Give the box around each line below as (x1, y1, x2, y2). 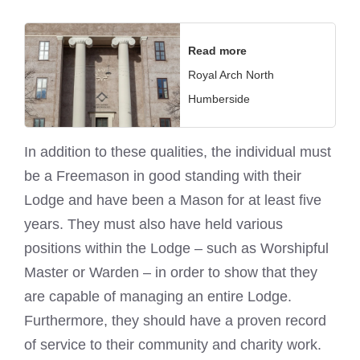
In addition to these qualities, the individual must (24, 143, 331, 160)
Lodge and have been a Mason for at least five (24, 191, 321, 208)
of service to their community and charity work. (24, 336, 321, 353)
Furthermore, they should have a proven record (24, 312, 326, 329)
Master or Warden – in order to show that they (24, 264, 317, 280)
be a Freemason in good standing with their (24, 167, 301, 184)
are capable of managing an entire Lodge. (24, 288, 292, 305)
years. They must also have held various (24, 215, 283, 232)
